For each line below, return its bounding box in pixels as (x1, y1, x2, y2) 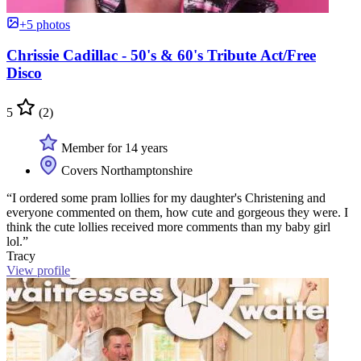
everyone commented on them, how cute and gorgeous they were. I (6, 205, 348, 219)
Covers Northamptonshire (58, 163, 193, 177)
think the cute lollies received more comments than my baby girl (6, 219, 330, 234)
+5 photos (19, 17, 70, 31)
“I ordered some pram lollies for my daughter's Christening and (6, 190, 326, 205)
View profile (6, 263, 70, 277)
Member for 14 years (58, 140, 168, 155)
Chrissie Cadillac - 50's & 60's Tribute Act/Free (6, 47, 316, 64)
